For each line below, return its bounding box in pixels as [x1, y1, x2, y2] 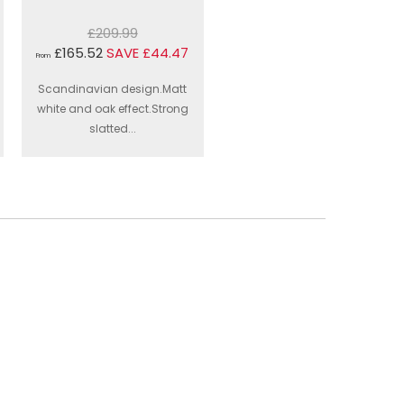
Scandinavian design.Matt [38, 80, 188, 96]
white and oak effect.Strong [36, 100, 188, 116]
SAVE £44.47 [106, 42, 189, 62]
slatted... [88, 120, 136, 136]
